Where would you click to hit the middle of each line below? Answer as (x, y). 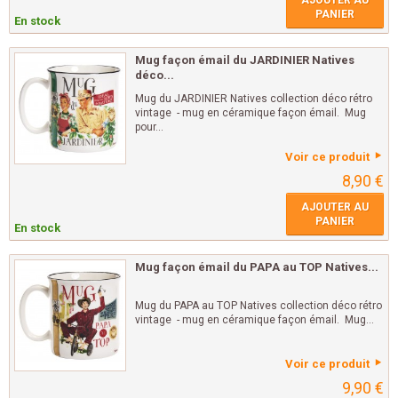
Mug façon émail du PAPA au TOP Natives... (257, 267)
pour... (149, 127)
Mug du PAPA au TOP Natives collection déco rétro (259, 306)
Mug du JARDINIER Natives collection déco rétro (254, 99)
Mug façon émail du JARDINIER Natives (245, 60)
